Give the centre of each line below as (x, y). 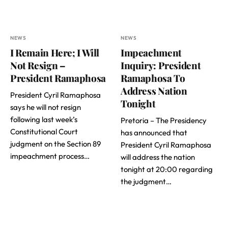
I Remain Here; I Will (55, 52)
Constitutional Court (44, 131)
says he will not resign (46, 107)
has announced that (154, 132)
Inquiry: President (161, 65)
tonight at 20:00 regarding (167, 169)
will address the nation (158, 157)
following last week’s (44, 119)
